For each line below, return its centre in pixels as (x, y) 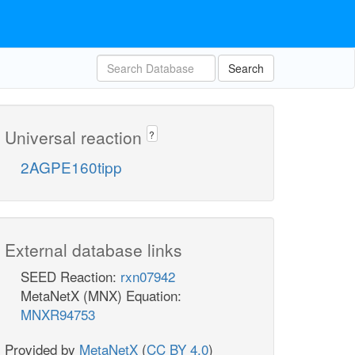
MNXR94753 (58, 315)
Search (246, 68)
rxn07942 (148, 277)
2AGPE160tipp (71, 167)
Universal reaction (76, 137)
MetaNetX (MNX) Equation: (101, 296)
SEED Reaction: (71, 277)
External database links (94, 250)
